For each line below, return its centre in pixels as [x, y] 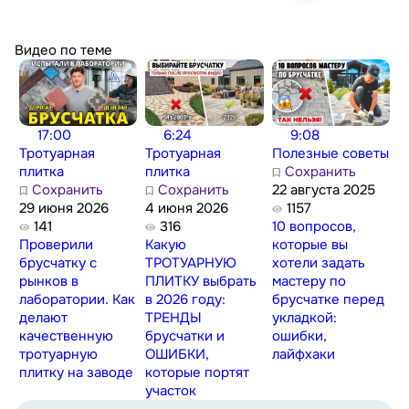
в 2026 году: [186, 299]
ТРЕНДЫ [174, 317]
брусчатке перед [329, 299]
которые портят [198, 372]
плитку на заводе [76, 372]
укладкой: [305, 317]
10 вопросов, [315, 226]
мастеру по [309, 281]
